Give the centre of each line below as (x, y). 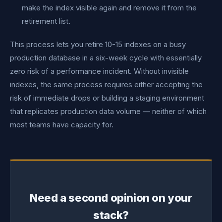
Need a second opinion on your (111, 198)
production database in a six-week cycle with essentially (106, 58)
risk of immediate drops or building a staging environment (107, 98)
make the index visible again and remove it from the (109, 8)
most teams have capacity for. (62, 125)
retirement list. (46, 21)
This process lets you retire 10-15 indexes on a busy (98, 44)
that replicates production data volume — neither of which (108, 111)
